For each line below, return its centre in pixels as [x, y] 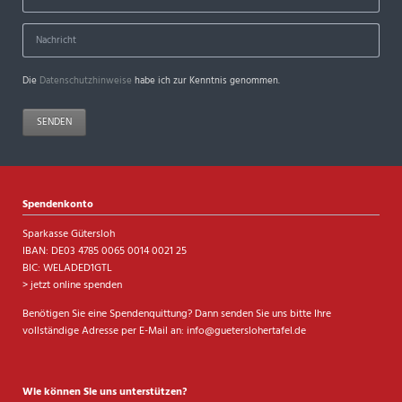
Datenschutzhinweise [85, 81]
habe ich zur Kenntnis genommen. [205, 81]
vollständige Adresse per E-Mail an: [104, 331]
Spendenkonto [57, 204]
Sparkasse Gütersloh [68, 235]
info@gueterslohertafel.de [246, 331]
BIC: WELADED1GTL [67, 269]
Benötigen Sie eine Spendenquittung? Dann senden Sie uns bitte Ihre [176, 314]
